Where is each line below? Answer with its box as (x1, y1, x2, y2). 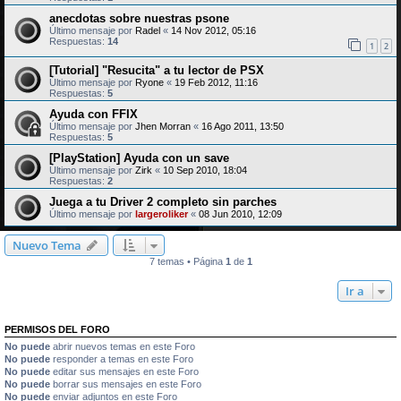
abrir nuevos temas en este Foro (50, 341, 195, 353)
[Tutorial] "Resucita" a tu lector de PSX (49, 64, 264, 78)
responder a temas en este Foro (50, 354, 193, 365)
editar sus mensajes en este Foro (50, 366, 199, 378)
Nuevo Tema (13, 237, 81, 254)
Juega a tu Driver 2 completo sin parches (49, 195, 277, 209)
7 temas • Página (149, 256, 226, 268)
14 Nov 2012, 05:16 (171, 24, 256, 36)
